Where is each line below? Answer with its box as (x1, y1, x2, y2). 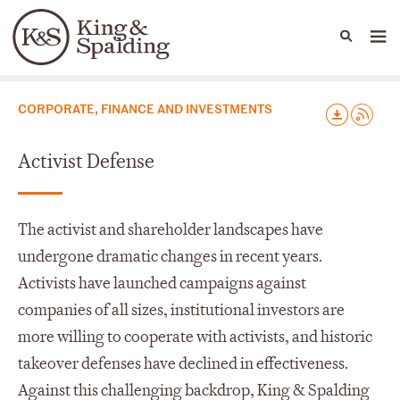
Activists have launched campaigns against (18, 272, 306, 294)
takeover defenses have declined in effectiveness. (18, 353, 348, 374)
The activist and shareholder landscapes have (18, 219, 323, 240)
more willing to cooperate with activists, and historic (18, 326, 372, 347)
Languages (57, 39, 129, 59)
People (89, 37, 130, 54)
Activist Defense (18, 148, 154, 174)
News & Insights (242, 37, 326, 54)
